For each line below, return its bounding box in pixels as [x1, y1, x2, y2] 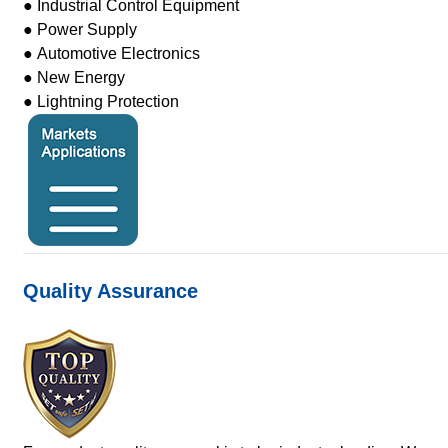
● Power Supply [22, 21, 137, 38]
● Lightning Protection [22, 93, 179, 110]
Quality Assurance [22, 280, 198, 302]
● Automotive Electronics [22, 45, 200, 62]
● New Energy [22, 69, 125, 86]
